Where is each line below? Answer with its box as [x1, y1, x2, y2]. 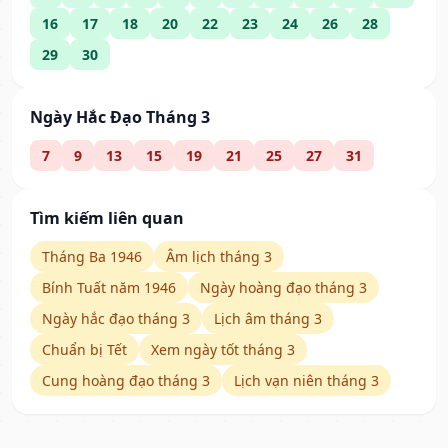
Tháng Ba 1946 [42, 247, 142, 267]
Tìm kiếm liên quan [30, 207, 184, 230]
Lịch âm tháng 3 [214, 309, 322, 329]
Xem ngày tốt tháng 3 [151, 340, 295, 360]
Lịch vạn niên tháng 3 [234, 371, 379, 391]
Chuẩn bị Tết [42, 340, 127, 360]
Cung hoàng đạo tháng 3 [42, 371, 210, 391]
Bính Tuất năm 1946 [42, 278, 176, 298]
